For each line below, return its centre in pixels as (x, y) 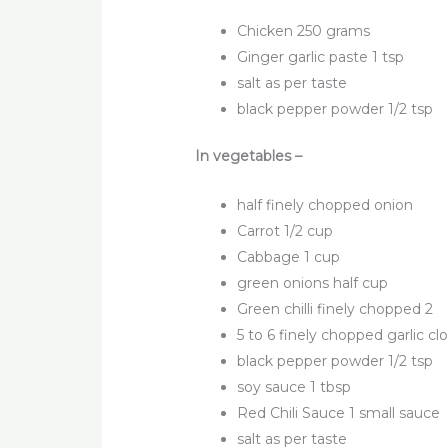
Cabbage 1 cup (289, 256)
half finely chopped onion (325, 204)
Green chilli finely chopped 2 (335, 308)
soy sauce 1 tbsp (294, 386)
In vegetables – (249, 156)
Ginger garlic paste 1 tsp (321, 57)
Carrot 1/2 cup (285, 230)
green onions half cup (313, 282)
